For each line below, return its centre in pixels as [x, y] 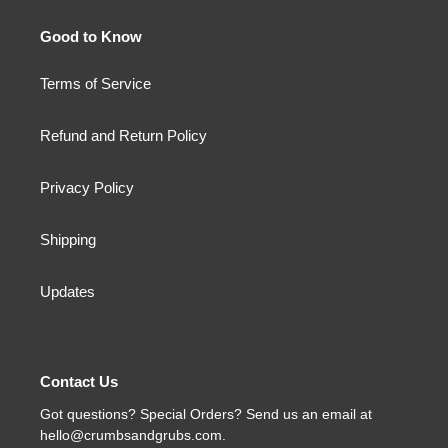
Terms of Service [95, 84]
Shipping [68, 240]
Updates [67, 292]
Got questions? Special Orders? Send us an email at [206, 413]
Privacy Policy [87, 188]
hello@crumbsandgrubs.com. [133, 434]
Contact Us [79, 382]
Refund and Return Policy [123, 136]
